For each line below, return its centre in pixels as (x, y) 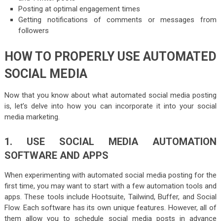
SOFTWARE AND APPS (56, 155)
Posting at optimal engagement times (79, 9)
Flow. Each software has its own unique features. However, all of (110, 207)
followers (34, 30)
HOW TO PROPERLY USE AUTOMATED (110, 56)
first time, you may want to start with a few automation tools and (110, 186)
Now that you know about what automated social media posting (110, 95)
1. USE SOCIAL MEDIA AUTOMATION (110, 141)
